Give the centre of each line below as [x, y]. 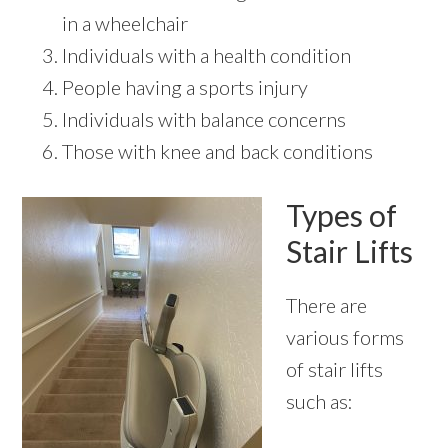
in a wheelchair [125, 23]
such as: [320, 401]
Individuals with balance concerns [204, 119]
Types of [342, 215]
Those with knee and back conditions [218, 151]
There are [327, 305]
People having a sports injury [185, 87]
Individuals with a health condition [207, 55]
